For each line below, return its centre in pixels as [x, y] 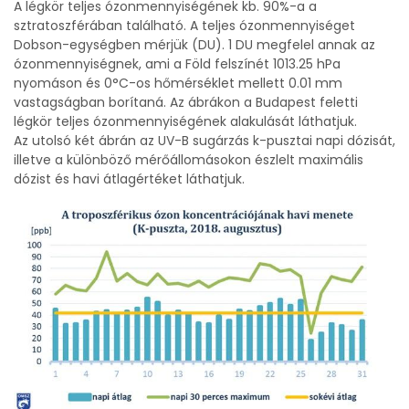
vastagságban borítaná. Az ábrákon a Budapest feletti [186, 102]
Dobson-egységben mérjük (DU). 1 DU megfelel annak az [194, 45]
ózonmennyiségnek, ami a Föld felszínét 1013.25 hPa [177, 64]
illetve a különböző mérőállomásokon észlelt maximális [189, 160]
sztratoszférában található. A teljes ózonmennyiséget [184, 26]
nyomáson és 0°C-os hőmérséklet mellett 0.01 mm [178, 83]
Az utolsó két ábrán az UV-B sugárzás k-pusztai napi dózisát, [204, 141]
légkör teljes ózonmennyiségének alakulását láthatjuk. [185, 121]
